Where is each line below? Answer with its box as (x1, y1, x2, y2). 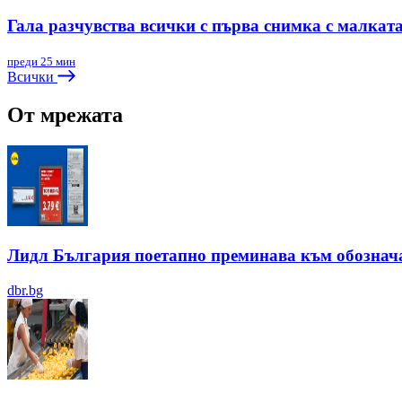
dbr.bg (7, 283, 43, 299)
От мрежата (7, 102, 123, 127)
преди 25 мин (7, 54, 75, 68)
